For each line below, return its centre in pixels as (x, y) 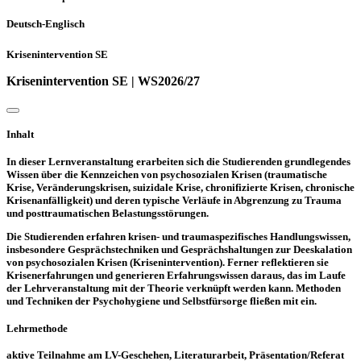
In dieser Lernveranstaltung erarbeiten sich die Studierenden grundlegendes (178, 161)
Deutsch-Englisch (46, 24)
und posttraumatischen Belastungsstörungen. (108, 213)
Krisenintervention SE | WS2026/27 (103, 81)
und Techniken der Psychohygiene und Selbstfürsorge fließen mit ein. (162, 301)
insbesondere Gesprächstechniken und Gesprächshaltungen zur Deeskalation (179, 249)
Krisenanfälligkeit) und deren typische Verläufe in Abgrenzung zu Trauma (174, 200)
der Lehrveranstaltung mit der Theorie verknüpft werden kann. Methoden (174, 288)
